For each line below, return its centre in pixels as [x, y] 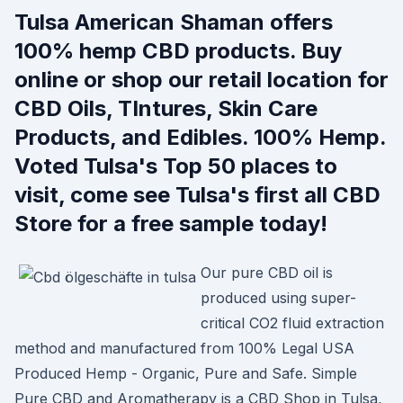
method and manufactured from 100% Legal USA [184, 348]
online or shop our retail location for [201, 80]
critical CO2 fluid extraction [292, 323]
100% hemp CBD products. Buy [178, 51]
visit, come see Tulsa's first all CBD [197, 195]
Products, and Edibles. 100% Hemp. [200, 137]
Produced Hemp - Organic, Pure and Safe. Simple [186, 373]
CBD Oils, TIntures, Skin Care [166, 108]
